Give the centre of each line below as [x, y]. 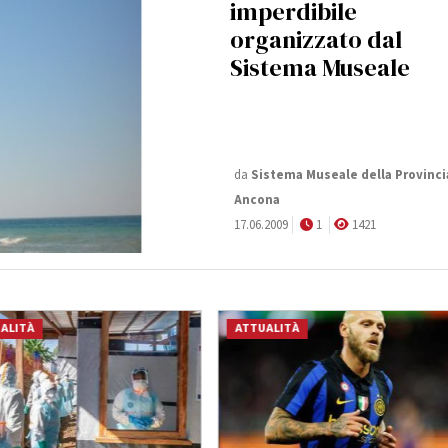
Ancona [257, 200]
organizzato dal [316, 39]
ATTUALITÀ [267, 329]
